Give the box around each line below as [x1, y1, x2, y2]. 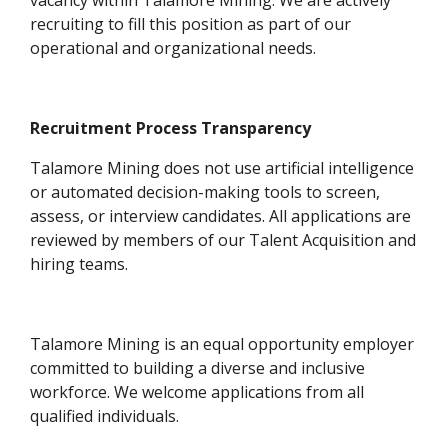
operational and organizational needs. [30, 37, 316, 60]
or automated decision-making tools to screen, [30, 181, 380, 204]
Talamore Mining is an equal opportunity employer [30, 333, 414, 356]
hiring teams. [30, 253, 128, 276]
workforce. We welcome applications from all [30, 381, 364, 404]
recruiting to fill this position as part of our [30, 13, 351, 36]
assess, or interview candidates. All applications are [30, 205, 411, 228]
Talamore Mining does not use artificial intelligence [30, 157, 414, 180]
